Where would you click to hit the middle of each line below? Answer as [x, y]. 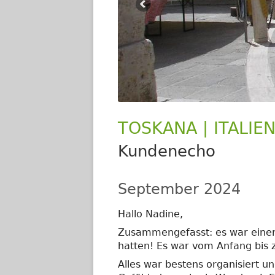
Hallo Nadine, [150, 214]
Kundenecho [167, 151]
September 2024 [179, 189]
